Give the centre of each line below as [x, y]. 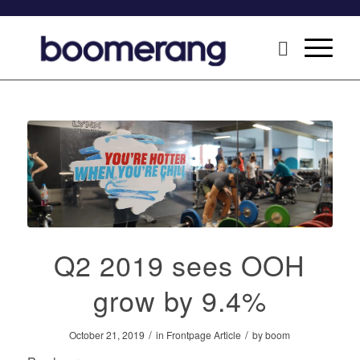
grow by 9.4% [180, 301]
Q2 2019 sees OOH [180, 265]
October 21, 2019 [107, 335]
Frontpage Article [204, 335]
